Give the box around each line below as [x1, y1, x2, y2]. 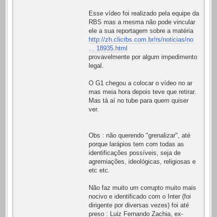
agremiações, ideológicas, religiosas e [89, 158, 196, 166]
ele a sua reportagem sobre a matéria [89, 27, 193, 35]
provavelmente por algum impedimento [89, 53, 197, 61]
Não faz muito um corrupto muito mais [89, 184, 196, 192]
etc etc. [89, 167, 110, 174]
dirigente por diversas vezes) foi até [89, 201, 189, 209]
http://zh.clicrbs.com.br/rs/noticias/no [89, 36, 193, 44]
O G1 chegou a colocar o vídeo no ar [89, 79, 192, 87]
